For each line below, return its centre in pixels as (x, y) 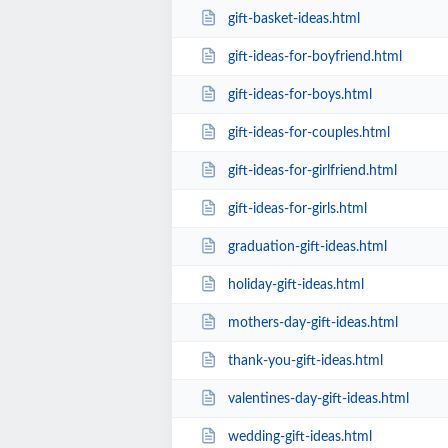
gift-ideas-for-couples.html (308, 132)
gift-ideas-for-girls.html (297, 208)
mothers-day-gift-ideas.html (312, 322)
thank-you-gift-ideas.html (305, 360)
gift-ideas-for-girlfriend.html (312, 170)
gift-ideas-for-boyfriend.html (314, 56)
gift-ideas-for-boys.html (299, 94)
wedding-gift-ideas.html (299, 436)
